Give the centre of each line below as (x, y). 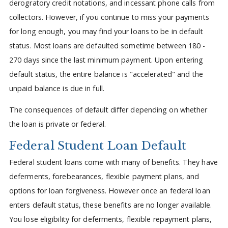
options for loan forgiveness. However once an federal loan (109, 191)
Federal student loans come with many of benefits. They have (113, 162)
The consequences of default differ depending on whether (108, 110)
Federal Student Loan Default (97, 145)
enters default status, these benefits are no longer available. (110, 205)
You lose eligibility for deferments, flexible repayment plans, (110, 219)
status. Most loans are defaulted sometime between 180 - (107, 45)
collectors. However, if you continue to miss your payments (109, 17)
